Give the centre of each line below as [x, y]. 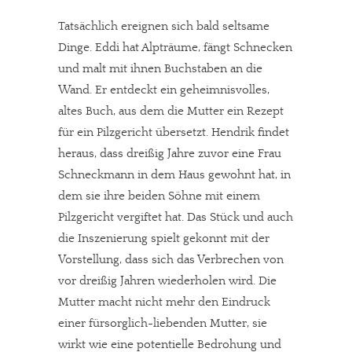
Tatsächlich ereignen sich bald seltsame [164, 26]
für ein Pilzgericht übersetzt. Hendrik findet [174, 132]
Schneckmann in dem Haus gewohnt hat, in [174, 175]
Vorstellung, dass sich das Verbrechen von [171, 260]
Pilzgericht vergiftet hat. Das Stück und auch [176, 217]
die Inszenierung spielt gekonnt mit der [164, 238]
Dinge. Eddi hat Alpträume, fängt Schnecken [175, 48]
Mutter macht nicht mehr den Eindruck [164, 302]
